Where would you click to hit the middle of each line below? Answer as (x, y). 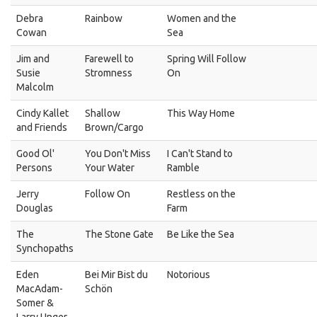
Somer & (35, 303)
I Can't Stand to (200, 154)
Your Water (110, 168)
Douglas (35, 208)
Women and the (202, 18)
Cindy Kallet (42, 113)
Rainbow (104, 18)
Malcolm (35, 87)
